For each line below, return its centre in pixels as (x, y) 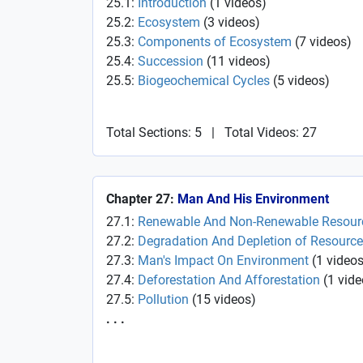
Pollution (163, 299)
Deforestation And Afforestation (229, 280)
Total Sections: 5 (154, 132)
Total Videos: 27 (271, 132)
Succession (171, 61)
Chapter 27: (142, 199)
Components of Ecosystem (215, 42)
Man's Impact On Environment (223, 261)
